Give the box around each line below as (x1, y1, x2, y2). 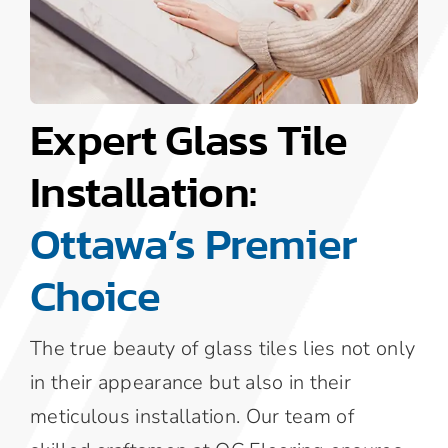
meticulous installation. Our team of (30, 402, 354, 430)
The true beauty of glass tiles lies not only (30, 334, 416, 362)
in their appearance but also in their (30, 368, 352, 396)
